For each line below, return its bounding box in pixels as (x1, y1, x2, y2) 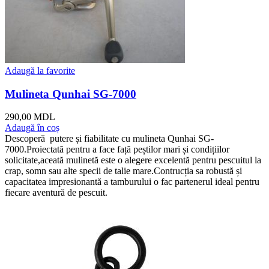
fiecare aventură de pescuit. (5, 187, 107, 198)
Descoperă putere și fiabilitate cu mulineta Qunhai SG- (5, 133, 214, 144)
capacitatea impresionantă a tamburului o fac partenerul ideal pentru (5, 177, 259, 187)
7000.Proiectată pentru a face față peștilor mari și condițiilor (5, 144, 229, 155)
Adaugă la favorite (5, 65, 75, 76)
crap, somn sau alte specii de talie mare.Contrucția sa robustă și (5, 166, 242, 177)
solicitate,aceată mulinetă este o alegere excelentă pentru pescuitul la (5, 155, 261, 166)
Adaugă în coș (5, 122, 59, 133)
